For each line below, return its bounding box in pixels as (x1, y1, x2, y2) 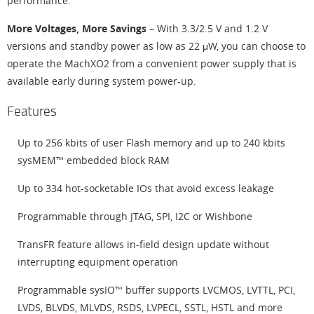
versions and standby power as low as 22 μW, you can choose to (7, 39, 306, 53)
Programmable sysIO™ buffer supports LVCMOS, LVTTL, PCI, (18, 283, 295, 296)
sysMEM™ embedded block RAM (18, 153, 170, 167)
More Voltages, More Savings (7, 22, 149, 35)
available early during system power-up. (7, 74, 196, 88)
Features (7, 102, 57, 120)
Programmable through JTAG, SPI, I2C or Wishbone (18, 210, 252, 223)
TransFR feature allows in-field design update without (18, 238, 269, 251)
